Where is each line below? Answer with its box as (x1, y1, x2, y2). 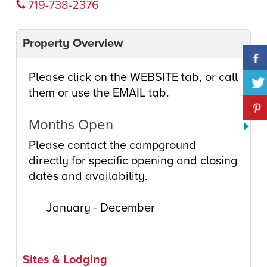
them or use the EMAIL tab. (28, 86, 169, 100)
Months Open (28, 116, 113, 133)
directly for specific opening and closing (28, 154, 237, 168)
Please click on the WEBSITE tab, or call (28, 70, 238, 85)
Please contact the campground (28, 138, 196, 153)
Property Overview (22, 36, 123, 51)
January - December (46, 201, 155, 215)
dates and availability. (28, 169, 148, 184)
